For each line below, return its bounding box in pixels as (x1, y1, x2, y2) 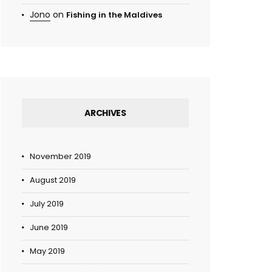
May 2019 (30, 245, 65, 257)
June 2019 (30, 222, 68, 234)
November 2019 (30, 151, 91, 163)
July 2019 (30, 198, 64, 210)
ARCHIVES (84, 107, 126, 120)
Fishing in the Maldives (66, 9, 162, 21)
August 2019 (30, 174, 76, 186)
